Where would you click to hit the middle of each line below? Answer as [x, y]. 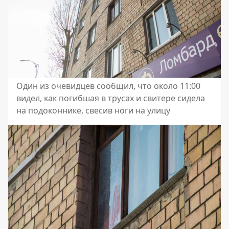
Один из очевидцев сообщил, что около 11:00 [108, 86]
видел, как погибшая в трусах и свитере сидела [111, 98]
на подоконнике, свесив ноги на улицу [93, 111]
